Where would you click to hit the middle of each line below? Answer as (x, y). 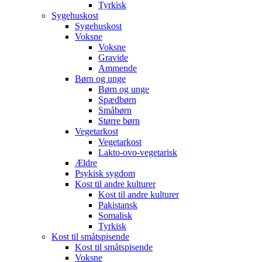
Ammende (118, 68)
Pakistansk (118, 205)
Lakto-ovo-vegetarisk (138, 152)
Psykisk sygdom (105, 173)
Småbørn (115, 110)
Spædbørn (117, 100)
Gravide (113, 58)
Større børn (119, 121)
